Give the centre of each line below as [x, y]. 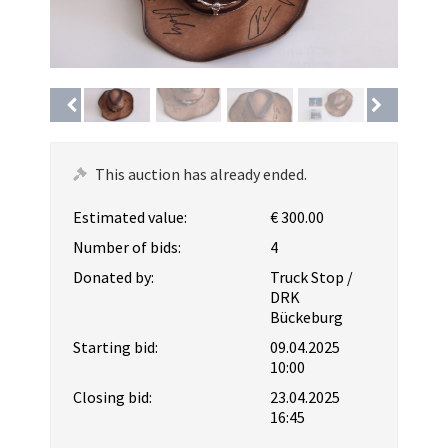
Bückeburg [307, 316]
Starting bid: [115, 346]
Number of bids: [127, 246]
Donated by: [113, 276]
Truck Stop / [312, 276]
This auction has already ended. [201, 173]
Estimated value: [130, 216]
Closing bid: [112, 396]
